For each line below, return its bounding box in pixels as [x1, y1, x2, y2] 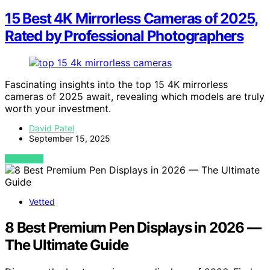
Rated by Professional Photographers [5, 27, 243, 45]
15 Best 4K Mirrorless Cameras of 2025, [5, 10, 258, 28]
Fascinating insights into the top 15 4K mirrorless [5, 78, 228, 91]
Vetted [29, 196, 55, 207]
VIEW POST [5, 154, 44, 164]
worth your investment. [5, 102, 111, 115]
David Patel [29, 123, 74, 134]
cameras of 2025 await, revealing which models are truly [5, 90, 265, 103]
